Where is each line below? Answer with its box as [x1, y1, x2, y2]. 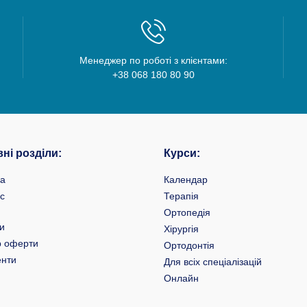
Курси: [164, 147, 200, 159]
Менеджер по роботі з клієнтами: [79, 54, 228, 66]
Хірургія [164, 223, 199, 234]
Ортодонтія [164, 239, 214, 251]
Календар [164, 173, 208, 185]
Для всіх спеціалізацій [164, 256, 262, 267]
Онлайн [164, 272, 199, 284]
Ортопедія [164, 206, 210, 218]
